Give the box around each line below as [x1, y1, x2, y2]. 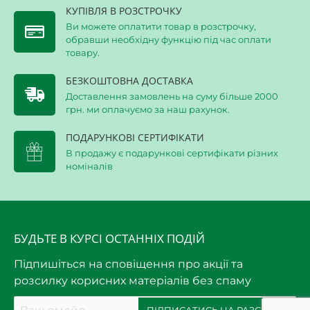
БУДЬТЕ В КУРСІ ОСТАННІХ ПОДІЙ [14, 230, 205, 246]
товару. [66, 47, 100, 58]
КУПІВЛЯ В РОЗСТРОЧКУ [66, 4, 182, 17]
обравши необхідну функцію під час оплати [66, 34, 271, 45]
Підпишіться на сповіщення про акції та [14, 257, 243, 271]
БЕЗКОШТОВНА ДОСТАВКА [66, 74, 193, 87]
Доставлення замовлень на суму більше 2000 [66, 91, 278, 102]
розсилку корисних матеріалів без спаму [14, 274, 251, 287]
